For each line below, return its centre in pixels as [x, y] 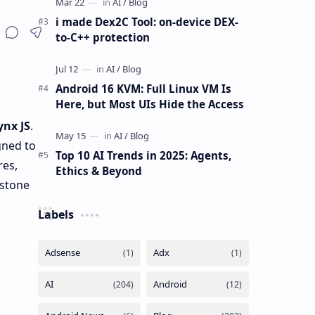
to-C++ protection [102, 37]
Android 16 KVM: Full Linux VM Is [143, 88]
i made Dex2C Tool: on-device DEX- [147, 21]
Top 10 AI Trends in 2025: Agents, [143, 155]
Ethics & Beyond [98, 171]
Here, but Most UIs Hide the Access [149, 104]
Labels [56, 214]
